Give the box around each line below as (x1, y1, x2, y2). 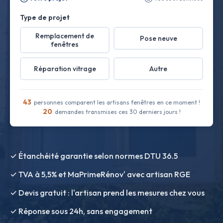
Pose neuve (139, 33, 177, 43)
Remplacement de (35, 31, 94, 40)
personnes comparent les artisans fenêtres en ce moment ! (32, 99, 200, 106)
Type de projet (20, 13, 70, 22)
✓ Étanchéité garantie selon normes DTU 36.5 (10, 151, 178, 161)
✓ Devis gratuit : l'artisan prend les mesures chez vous (10, 188, 205, 198)
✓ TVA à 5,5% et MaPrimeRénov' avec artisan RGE (10, 169, 190, 179)
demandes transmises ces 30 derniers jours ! (53, 108, 181, 115)
